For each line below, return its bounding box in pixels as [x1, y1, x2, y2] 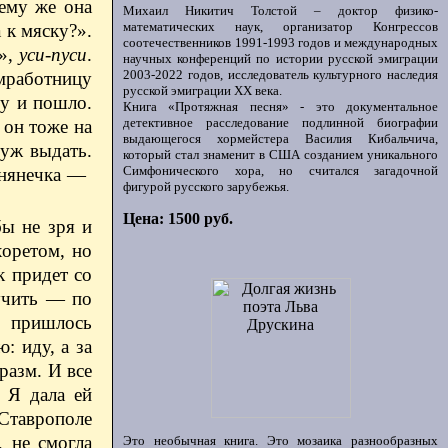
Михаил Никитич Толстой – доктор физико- [123, 3, 438, 18]
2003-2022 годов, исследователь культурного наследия [123, 67, 438, 82]
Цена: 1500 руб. [123, 210, 233, 227]
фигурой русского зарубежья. [123, 179, 289, 194]
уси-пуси [19, 43, 87, 65]
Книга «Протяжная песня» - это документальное [123, 99, 438, 114]
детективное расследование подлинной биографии [123, 115, 438, 130]
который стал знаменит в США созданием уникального [123, 147, 438, 162]
